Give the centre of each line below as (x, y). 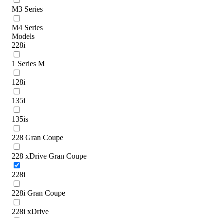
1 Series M (28, 63)
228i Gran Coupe (38, 193)
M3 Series (27, 9)
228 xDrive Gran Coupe (49, 156)
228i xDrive (30, 211)
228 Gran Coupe (37, 137)
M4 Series (27, 27)
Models (23, 36)
